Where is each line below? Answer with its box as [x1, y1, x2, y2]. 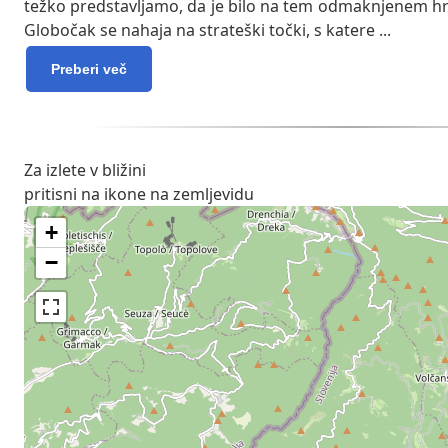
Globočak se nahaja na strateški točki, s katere [24, 19, 379, 42]
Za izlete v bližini [24, 159, 146, 182]
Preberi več [51, 61, 127, 78]
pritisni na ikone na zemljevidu [24, 183, 254, 206]
